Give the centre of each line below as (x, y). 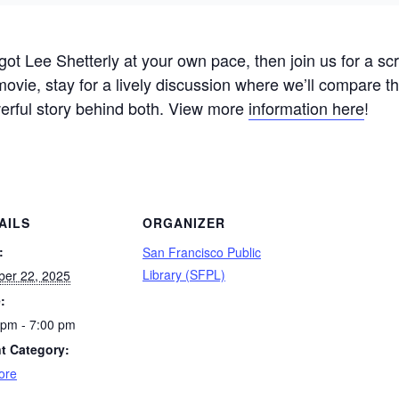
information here (306, 108)
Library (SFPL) (184, 274)
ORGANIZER (184, 223)
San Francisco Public (202, 252)
